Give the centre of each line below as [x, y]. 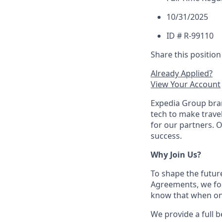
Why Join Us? [176, 155]
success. [166, 136]
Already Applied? [182, 73]
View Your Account [186, 84]
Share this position [186, 55]
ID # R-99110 [190, 36]
